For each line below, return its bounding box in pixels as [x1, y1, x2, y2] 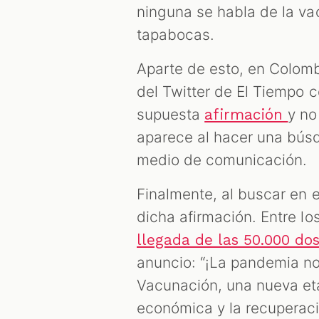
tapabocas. [137, 25, 215, 43]
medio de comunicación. [137, 150, 308, 169]
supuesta [137, 105, 205, 123]
